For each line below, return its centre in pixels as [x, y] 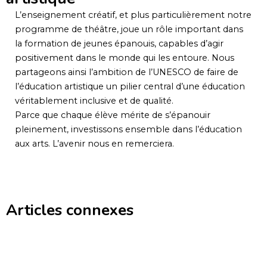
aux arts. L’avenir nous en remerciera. [94, 143]
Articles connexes [70, 210]
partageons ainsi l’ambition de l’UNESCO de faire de [127, 72]
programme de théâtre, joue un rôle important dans [129, 29]
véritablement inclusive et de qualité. [94, 100]
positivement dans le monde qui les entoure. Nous [125, 58]
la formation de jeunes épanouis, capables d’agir [119, 43]
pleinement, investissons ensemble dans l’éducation [128, 129]
